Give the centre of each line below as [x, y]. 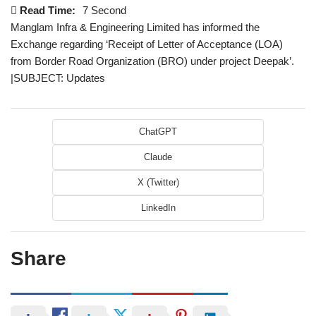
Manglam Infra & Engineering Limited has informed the [135, 28]
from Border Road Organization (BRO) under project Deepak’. [152, 61]
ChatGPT [158, 132]
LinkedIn [158, 208]
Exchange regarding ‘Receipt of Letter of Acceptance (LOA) [147, 44]
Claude [158, 157]
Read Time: [48, 11]
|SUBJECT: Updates [58, 78]
